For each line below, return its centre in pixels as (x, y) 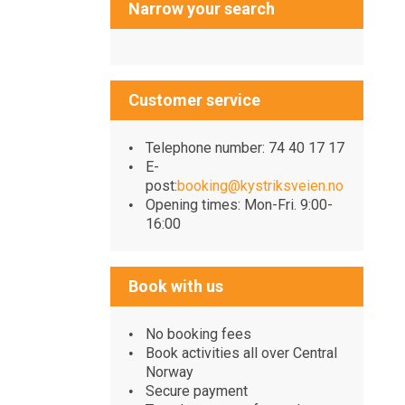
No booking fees (199, 334)
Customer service (194, 99)
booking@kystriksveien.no (261, 185)
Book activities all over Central (242, 353)
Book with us (176, 286)
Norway (170, 372)
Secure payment (197, 391)
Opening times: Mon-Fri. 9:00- (240, 204)
